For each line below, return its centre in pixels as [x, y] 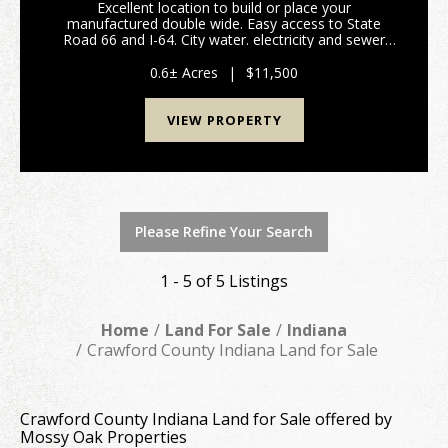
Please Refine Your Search [224, 231]
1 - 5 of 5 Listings [224, 281]
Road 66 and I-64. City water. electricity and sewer [224, 39]
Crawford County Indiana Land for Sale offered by [206, 419]
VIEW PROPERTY [224, 120]
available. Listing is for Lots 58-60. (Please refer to [224, 55]
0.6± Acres [184, 72]
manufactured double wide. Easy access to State [224, 23]
